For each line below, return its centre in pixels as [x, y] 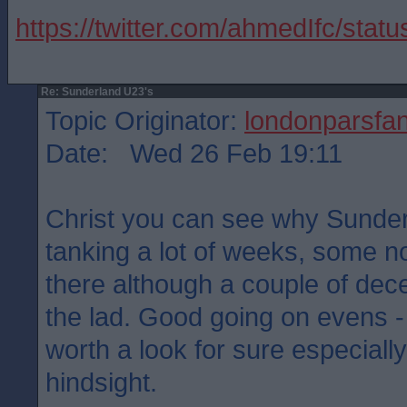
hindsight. [101, 382]
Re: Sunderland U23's [96, 92]
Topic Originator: [145, 120]
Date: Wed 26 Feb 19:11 [194, 153]
